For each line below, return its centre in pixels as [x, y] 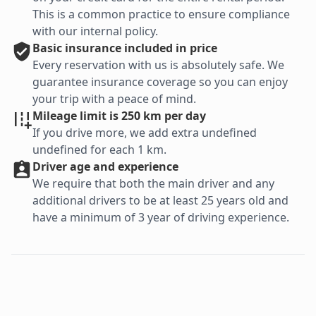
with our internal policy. [95, 31]
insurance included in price [141, 48]
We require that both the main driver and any [153, 184]
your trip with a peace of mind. [114, 99]
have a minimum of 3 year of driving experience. [161, 218]
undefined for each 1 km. [99, 150]
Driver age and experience [105, 167]
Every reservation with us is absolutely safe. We [158, 65]
